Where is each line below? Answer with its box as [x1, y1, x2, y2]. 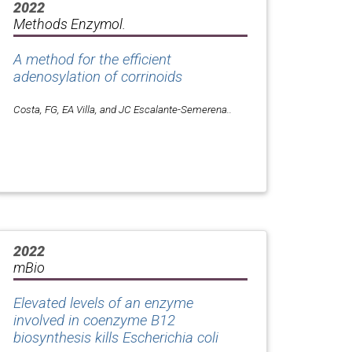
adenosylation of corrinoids [13, 68, 182, 86]
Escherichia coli [123, 328, 218, 346]
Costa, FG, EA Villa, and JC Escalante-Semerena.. [13, 102, 232, 115]
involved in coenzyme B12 [13, 311, 175, 329]
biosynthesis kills [13, 328, 123, 346]
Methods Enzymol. [13, 15, 126, 32]
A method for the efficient [13, 50, 171, 68]
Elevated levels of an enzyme [13, 294, 193, 312]
